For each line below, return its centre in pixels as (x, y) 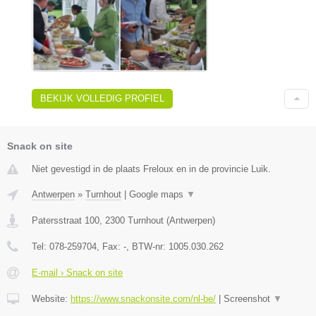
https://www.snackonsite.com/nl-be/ (143, 298)
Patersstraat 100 (66, 220)
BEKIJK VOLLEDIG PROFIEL (102, 98)
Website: (51, 298)
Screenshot (248, 298)
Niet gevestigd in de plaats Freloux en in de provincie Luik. (151, 169)
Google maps (158, 194)
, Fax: (110, 246)
